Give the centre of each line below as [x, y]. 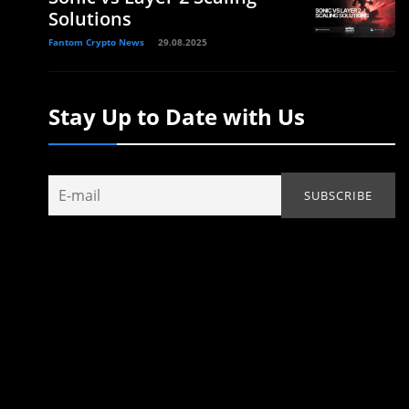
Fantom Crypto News [96, 42]
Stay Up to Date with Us [177, 116]
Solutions [90, 19]
